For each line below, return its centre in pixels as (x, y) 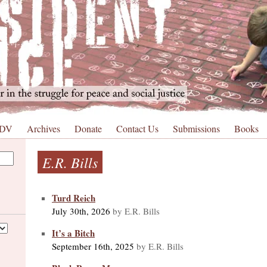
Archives (44, 128)
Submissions (196, 128)
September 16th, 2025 (93, 246)
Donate (88, 128)
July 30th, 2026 (81, 211)
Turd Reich (74, 198)
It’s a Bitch (73, 233)
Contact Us (137, 128)
